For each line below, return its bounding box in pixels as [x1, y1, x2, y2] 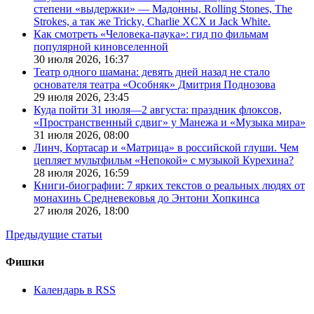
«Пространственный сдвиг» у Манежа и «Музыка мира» [34, 116, 306, 129]
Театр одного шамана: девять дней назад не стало [34, 66, 270, 78]
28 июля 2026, [34, 167, 104, 179]
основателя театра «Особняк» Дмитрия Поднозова [34, 78, 275, 91]
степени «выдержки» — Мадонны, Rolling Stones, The [34, 3, 292, 15]
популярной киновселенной [34, 41, 168, 53]
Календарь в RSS [34, 283, 116, 296]
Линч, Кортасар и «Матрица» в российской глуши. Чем [34, 142, 299, 154]
